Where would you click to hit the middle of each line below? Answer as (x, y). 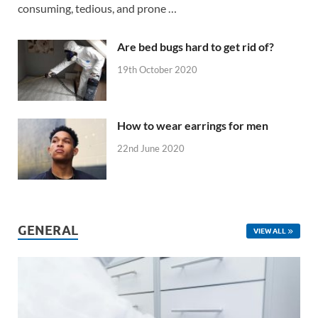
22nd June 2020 (151, 148)
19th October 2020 (157, 69)
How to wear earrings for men (193, 125)
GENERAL (48, 230)
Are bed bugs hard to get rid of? (196, 46)
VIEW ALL (269, 230)
